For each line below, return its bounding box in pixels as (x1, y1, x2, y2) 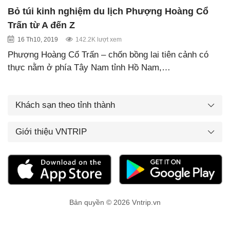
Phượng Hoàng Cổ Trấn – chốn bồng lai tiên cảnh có (8, 49, 208, 60)
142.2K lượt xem (75, 35, 122, 43)
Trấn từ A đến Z (8, 20, 75, 30)
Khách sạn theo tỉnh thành (15, 100, 115, 110)
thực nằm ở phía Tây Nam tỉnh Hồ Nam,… (8, 62, 170, 72)
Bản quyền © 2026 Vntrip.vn (69, 198, 161, 207)
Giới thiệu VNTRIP (15, 126, 87, 137)
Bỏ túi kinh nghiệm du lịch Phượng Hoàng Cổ (8, 6, 208, 16)
